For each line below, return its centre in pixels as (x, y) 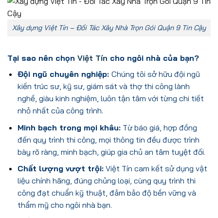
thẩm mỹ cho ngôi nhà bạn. (64, 205)
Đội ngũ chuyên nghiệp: (64, 74)
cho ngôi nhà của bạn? (153, 58)
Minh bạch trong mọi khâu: (69, 127)
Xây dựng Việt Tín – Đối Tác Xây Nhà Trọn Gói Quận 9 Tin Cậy (109, 28)
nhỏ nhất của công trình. (60, 110)
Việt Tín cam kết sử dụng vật (155, 169)
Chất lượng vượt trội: (60, 169)
